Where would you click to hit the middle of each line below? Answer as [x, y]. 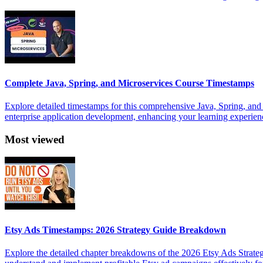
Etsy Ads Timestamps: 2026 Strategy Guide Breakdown [115, 230]
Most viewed [35, 139]
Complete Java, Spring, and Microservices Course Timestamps [129, 83]
